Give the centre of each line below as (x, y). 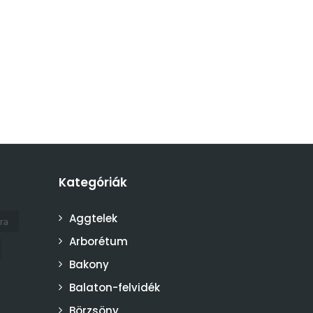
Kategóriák (93, 182)
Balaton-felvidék (114, 287)
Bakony (89, 264)
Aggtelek (93, 218)
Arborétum (98, 241)
